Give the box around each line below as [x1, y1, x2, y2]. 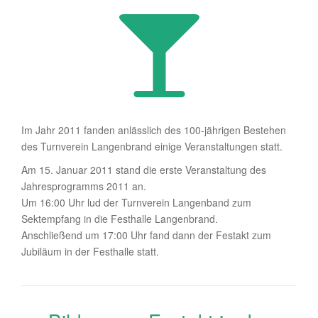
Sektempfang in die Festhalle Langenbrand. [21, 212, 218, 226]
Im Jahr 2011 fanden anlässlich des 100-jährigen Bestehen [21, 123, 286, 137]
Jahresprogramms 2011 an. [21, 179, 146, 193]
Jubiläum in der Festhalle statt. [21, 244, 159, 258]
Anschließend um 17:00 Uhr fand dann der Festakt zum [21, 228, 271, 242]
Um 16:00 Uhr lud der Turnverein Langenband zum [21, 195, 251, 209]
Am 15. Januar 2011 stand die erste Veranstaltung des [21, 163, 266, 177]
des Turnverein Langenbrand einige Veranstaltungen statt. [21, 139, 283, 153]
